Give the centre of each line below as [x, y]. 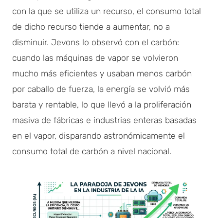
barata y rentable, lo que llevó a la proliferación [102, 104]
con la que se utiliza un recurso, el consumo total [107, 11]
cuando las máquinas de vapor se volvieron [95, 58]
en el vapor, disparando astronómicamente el [99, 136]
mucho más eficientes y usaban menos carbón [102, 73]
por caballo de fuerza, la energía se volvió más [101, 89]
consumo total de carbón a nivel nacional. [92, 151]
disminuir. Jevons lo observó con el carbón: [96, 42]
